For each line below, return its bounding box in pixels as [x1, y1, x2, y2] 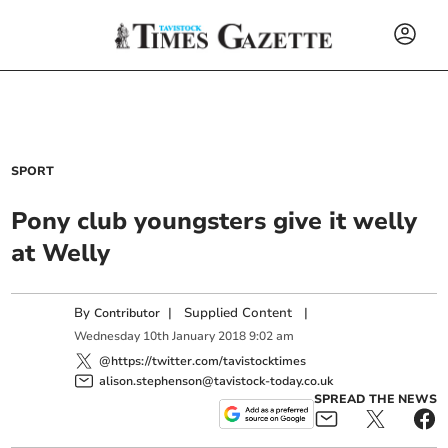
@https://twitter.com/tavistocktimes [99, 352, 307, 369]
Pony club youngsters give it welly [11, 205, 418, 237]
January [172, 328, 216, 345]
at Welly [11, 237, 111, 269]
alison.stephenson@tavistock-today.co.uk [99, 372, 334, 389]
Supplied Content [184, 304, 293, 322]
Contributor [94, 305, 161, 321]
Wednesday [74, 328, 141, 345]
